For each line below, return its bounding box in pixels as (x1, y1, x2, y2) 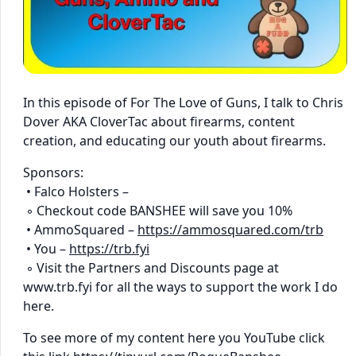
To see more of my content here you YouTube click (23, 328, 325, 346)
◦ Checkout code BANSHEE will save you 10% (23, 201, 292, 219)
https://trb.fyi (69, 239, 149, 257)
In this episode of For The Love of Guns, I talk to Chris (23, 93, 343, 111)
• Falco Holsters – (23, 182, 129, 200)
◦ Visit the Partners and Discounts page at (23, 258, 279, 277)
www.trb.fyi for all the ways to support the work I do (23, 277, 338, 296)
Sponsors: (23, 163, 83, 181)
